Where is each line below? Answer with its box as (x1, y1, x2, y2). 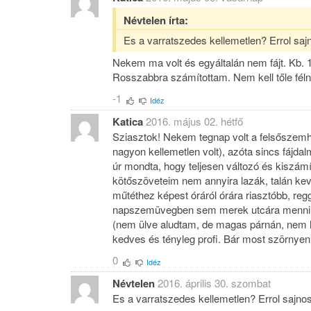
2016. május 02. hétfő (146, 113, 243, 128)
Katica (112, 113, 143, 129)
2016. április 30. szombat (158, 276, 271, 290)
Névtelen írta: (123, 12, 188, 28)
